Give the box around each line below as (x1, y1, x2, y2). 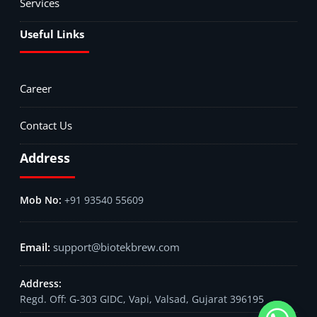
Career (20, 81, 52, 96)
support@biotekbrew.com (53, 239, 180, 254)
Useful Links (20, 26, 84, 41)
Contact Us (20, 117, 72, 132)
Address (20, 149, 70, 166)
